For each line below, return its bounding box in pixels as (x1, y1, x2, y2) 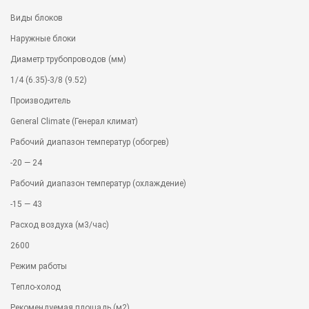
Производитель (10, 95, 70, 106)
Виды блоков (10, 12, 63, 23)
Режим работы (10, 261, 67, 271)
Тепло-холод (10, 281, 61, 292)
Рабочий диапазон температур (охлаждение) (10, 178, 186, 188)
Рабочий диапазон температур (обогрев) (10, 137, 169, 147)
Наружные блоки (10, 33, 76, 43)
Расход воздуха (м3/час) (10, 219, 109, 230)
